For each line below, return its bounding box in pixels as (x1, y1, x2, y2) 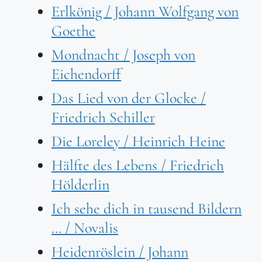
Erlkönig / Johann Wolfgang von (51, 2, 239, 21)
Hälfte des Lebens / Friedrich (51, 156, 224, 175)
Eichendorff (51, 65, 121, 84)
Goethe (51, 22, 95, 40)
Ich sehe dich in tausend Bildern (51, 199, 242, 218)
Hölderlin (51, 175, 109, 194)
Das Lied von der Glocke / (51, 89, 206, 108)
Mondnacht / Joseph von (51, 46, 195, 64)
